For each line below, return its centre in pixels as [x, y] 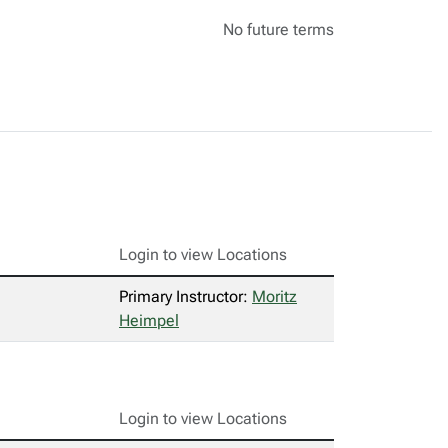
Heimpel [149, 320]
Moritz [274, 296]
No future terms [278, 29]
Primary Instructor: [185, 296]
